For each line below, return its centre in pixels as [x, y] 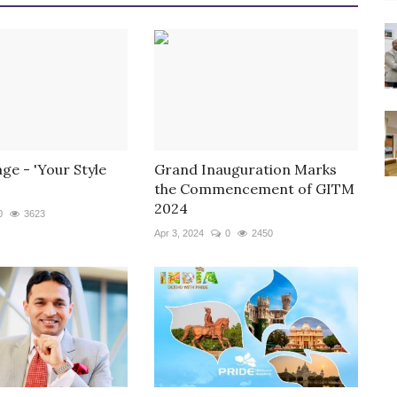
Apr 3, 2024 [179, 233]
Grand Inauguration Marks [245, 169]
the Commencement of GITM [254, 188]
